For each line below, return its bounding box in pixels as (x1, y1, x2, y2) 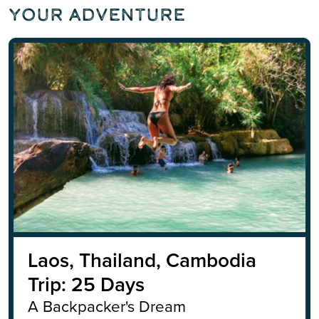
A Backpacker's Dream (28, 296, 186, 316)
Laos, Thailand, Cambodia (28, 248, 256, 273)
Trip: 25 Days (28, 272, 145, 297)
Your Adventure (9, 3, 185, 27)
